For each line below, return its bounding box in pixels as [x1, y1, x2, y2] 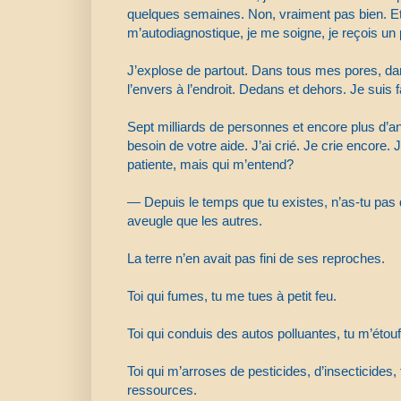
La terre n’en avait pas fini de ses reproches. [127, 250, 385, 266]
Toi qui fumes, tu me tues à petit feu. [127, 287, 337, 303]
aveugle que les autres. [127, 212, 262, 228]
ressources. [127, 381, 197, 397]
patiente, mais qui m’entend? [127, 156, 294, 172]
